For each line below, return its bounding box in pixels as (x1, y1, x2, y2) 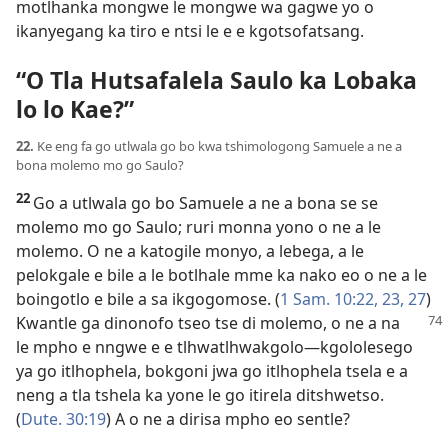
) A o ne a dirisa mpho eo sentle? (106, 408, 350, 431)
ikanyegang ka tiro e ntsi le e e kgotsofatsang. (16, 19, 364, 42)
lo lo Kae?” (16, 93, 134, 126)
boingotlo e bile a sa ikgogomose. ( (16, 288, 280, 311)
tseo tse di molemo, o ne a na (178, 312, 400, 335)
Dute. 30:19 (21, 408, 106, 431)
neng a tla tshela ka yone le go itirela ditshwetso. (16, 384, 384, 407)
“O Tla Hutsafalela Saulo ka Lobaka (16, 64, 417, 97)
